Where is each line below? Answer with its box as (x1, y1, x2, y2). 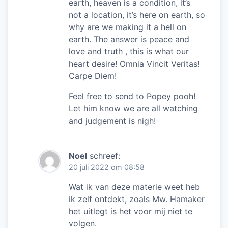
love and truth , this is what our (69, 46, 189, 56)
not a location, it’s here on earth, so (69, 9, 205, 20)
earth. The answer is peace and (69, 34, 189, 44)
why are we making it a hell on (69, 21, 186, 32)
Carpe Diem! (69, 70, 117, 81)
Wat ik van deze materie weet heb (69, 181, 200, 192)
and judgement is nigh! (69, 115, 156, 126)
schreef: (90, 150, 120, 161)
